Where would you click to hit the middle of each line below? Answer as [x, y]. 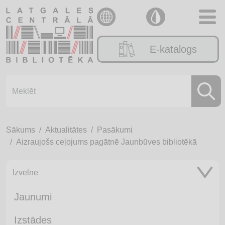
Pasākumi [115, 130]
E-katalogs [174, 49]
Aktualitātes [66, 130]
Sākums [21, 130]
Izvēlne [25, 173]
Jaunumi [33, 197]
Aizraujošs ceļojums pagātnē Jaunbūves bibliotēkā [106, 142]
